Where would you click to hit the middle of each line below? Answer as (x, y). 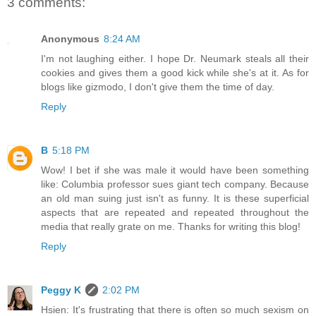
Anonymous (70, 39)
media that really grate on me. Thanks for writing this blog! (171, 227)
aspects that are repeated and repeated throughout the (175, 213)
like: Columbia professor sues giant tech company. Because (175, 184)
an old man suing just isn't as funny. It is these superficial (175, 199)
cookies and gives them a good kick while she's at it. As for (175, 73)
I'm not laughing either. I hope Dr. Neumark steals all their (175, 59)
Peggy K (61, 290)
